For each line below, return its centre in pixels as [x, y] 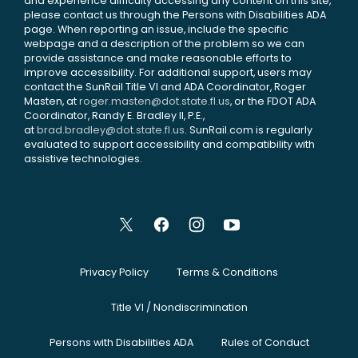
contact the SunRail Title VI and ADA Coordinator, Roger [165, 87]
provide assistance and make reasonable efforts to [158, 58]
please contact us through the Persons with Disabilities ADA [175, 15]
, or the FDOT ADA [273, 101]
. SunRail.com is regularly [249, 130]
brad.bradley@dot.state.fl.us [111, 130]
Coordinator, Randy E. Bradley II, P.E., [114, 116]
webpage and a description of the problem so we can [164, 44]
